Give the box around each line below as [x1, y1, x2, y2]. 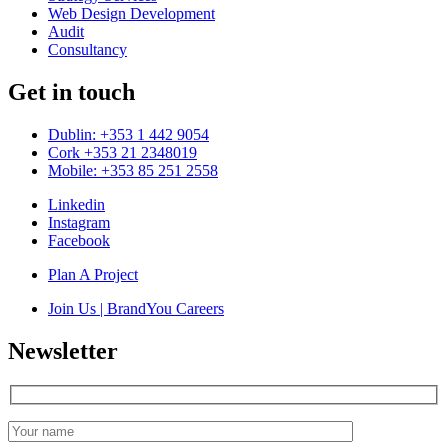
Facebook [48, 232, 110, 250]
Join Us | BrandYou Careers [48, 300, 224, 318]
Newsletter [8, 338, 118, 365]
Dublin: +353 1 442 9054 [48, 126, 209, 144]
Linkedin [48, 196, 105, 214]
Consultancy [48, 41, 127, 59]
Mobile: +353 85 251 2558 [48, 162, 218, 180]
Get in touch [8, 79, 135, 106]
